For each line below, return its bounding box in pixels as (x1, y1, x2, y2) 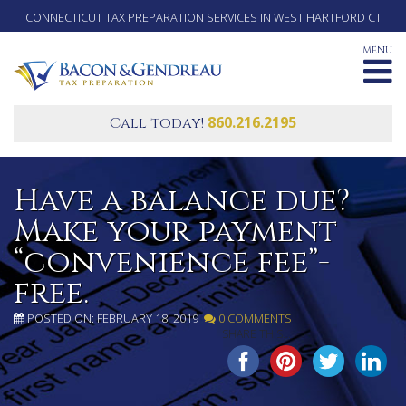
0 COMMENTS (216, 310, 292, 327)
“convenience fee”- (14, 242, 330, 285)
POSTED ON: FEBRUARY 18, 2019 (24, 310, 204, 327)
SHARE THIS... (222, 326, 291, 343)
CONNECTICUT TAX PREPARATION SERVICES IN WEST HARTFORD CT (24, 8, 382, 25)
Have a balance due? (14, 180, 350, 223)
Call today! (110, 113, 204, 134)
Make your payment (14, 211, 337, 254)
